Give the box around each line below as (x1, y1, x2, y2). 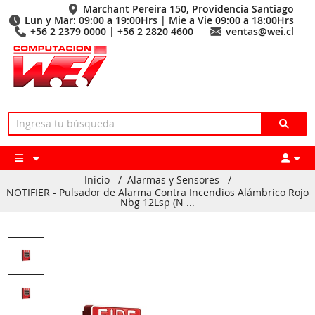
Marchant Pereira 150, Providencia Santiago (83, 2, 294, 15)
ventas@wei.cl (226, 25, 294, 38)
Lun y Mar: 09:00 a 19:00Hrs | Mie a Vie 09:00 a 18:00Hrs (25, 13, 294, 27)
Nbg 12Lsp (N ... (120, 195, 195, 209)
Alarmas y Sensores (127, 173, 219, 186)
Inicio (84, 173, 110, 186)
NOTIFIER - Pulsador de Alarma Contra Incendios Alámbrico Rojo (6, 186, 309, 199)
